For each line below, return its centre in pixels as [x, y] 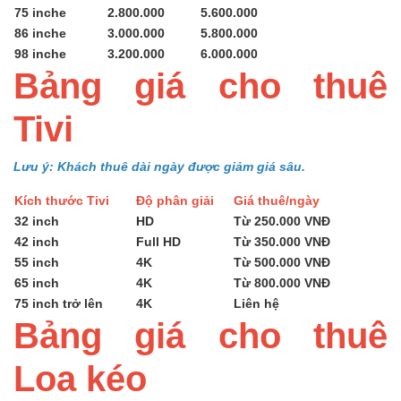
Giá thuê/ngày [291, 200]
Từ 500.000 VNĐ [282, 261]
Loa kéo [80, 377]
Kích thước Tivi [74, 200]
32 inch [37, 220]
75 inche [40, 12]
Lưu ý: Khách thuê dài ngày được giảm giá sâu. [159, 166]
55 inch [37, 261]
